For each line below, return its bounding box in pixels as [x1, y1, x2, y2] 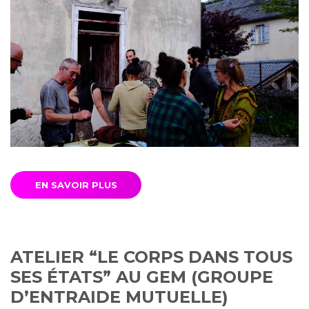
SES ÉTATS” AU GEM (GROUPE [10, 267, 273, 288]
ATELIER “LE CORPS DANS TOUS [10, 247, 292, 268]
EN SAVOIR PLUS [34, 179, 117, 191]
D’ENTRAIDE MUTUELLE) [10, 287, 228, 308]
